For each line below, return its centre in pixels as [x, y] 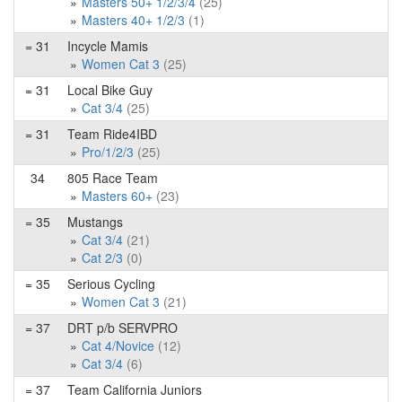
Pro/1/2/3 [108, 152]
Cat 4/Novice [118, 345]
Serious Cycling [111, 284]
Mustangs [95, 222]
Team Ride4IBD [112, 134]
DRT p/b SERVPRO [122, 328]
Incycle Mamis [108, 46]
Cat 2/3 [102, 258]
